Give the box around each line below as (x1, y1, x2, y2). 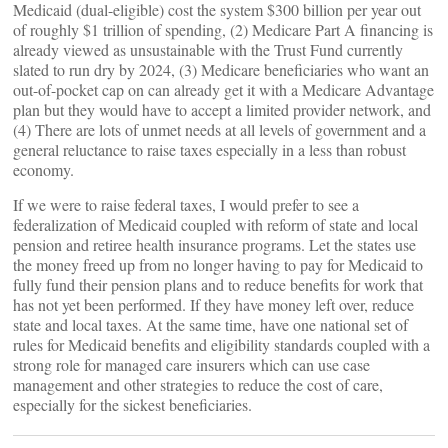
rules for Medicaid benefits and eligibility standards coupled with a (13, 334, 430, 355)
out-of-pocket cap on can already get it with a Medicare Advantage (13, 79, 434, 100)
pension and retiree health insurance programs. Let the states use (13, 234, 416, 255)
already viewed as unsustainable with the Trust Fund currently (13, 39, 403, 60)
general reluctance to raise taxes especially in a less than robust (13, 139, 406, 160)
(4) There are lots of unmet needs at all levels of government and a (13, 119, 426, 140)
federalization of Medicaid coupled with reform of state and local (13, 214, 418, 235)
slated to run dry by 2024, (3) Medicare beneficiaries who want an (13, 59, 429, 80)
